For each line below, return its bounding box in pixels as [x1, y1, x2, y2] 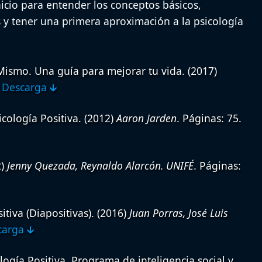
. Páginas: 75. [176, 111, 242, 126]
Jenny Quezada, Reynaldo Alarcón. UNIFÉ [6, 158, 194, 173]
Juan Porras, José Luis [129, 206, 228, 220]
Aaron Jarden [116, 111, 177, 126]
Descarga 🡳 [1, 80, 57, 95]
